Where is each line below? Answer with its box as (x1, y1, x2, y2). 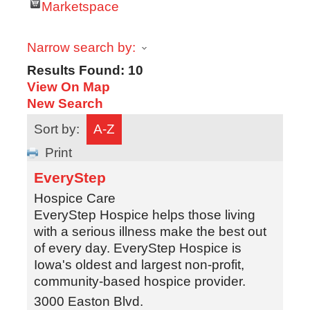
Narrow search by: (26, 39, 136, 55)
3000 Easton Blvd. (33, 293, 143, 309)
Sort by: (33, 121, 80, 136)
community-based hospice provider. (33, 273, 246, 289)
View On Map (26, 79, 110, 94)
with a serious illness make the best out (33, 224, 266, 239)
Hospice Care (33, 190, 116, 206)
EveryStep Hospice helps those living (33, 207, 255, 222)
